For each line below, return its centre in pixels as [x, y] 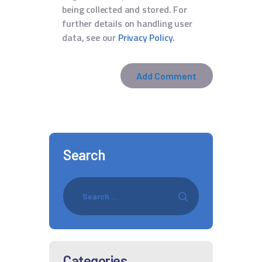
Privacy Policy [145, 37]
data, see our [90, 37]
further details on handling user [127, 23]
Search [84, 155]
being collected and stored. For [125, 9]
